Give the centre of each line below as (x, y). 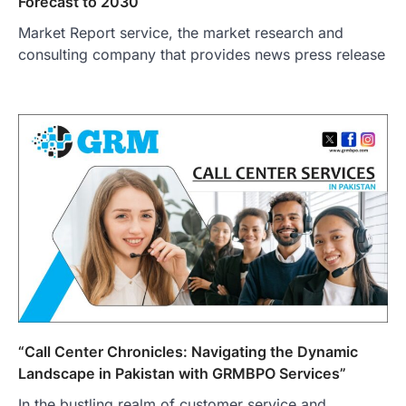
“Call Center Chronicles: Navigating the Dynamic (188, 352)
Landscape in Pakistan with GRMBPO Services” (182, 374)
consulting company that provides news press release (202, 55)
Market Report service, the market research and (181, 33)
